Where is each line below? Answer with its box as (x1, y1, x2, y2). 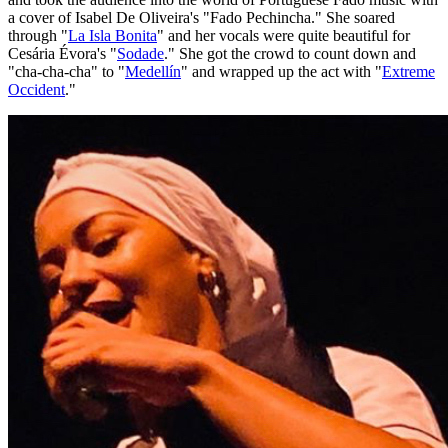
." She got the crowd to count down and (164, 44, 416, 62)
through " (8, 26, 68, 44)
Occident (8, 80, 65, 98)
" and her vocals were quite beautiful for (157, 26, 410, 44)
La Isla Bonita (68, 26, 157, 44)
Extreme (382, 62, 435, 80)
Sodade (117, 44, 164, 62)
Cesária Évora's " (8, 44, 117, 62)
